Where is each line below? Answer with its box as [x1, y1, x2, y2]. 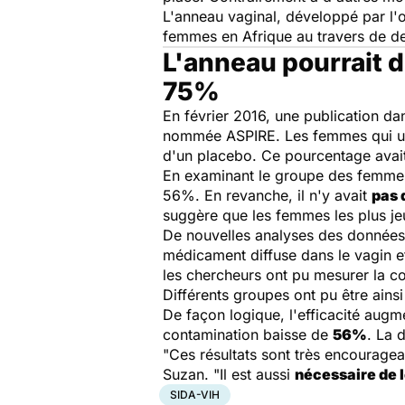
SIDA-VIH [170, 388, 220, 401]
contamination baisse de [163, 325, 333, 344]
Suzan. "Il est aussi [163, 365, 295, 383]
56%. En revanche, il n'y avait [163, 186, 372, 204]
